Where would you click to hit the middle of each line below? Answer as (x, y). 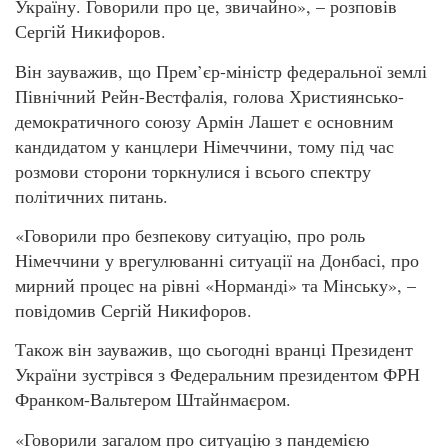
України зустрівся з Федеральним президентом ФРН (217, 374)
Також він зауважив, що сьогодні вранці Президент (214, 349)
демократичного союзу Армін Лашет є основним (204, 120)
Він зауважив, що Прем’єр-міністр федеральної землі (221, 70)
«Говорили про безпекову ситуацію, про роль (190, 234)
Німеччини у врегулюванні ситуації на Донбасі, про (217, 259)
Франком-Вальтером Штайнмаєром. (153, 399)
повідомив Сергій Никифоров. (133, 309)
